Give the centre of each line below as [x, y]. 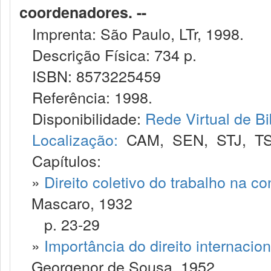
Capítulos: [67, 160]
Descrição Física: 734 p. [108, 54]
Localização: [75, 139]
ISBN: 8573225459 [90, 76]
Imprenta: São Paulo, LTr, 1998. [132, 33]
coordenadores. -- [83, 12]
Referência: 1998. [86, 97]
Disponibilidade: [82, 118]
